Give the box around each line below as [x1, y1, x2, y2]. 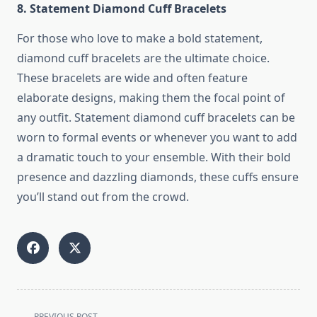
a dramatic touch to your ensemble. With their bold [17, 149, 291, 166]
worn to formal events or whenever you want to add [17, 129, 297, 146]
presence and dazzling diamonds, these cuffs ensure [17, 169, 299, 185]
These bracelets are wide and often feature [17, 70, 248, 86]
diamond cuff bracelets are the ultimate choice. [17, 50, 270, 67]
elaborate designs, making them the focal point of [17, 90, 285, 106]
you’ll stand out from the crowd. [17, 189, 189, 205]
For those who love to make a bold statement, [17, 30, 263, 47]
